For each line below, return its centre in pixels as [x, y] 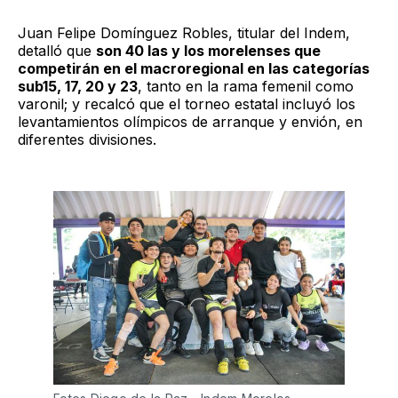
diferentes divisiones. [87, 139]
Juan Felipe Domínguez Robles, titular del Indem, [184, 32]
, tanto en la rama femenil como [246, 86]
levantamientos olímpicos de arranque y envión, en [190, 121]
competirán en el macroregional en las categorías [194, 68]
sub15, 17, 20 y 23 [78, 86]
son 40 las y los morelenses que [208, 50]
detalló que [57, 50]
